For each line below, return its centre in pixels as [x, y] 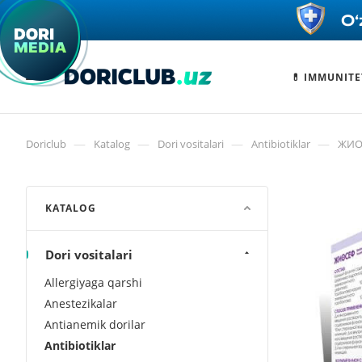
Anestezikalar [81, 303]
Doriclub [46, 144]
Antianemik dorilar [95, 324]
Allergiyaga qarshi [93, 282]
